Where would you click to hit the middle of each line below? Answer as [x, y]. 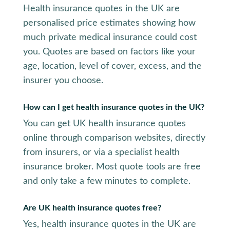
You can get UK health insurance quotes [104, 123]
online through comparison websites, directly [114, 138]
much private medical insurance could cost [110, 37]
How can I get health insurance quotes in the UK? [113, 107]
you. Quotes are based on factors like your [109, 52]
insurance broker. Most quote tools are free [112, 167]
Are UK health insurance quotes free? [92, 208]
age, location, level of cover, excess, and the [112, 66]
